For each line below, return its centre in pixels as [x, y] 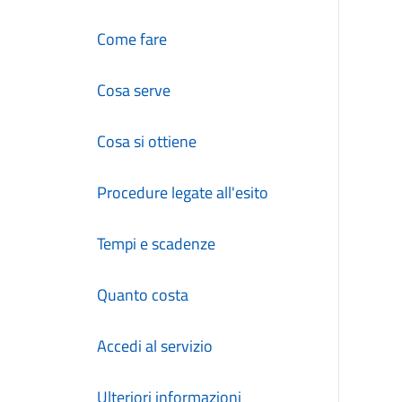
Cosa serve [134, 90]
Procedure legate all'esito [183, 192]
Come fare [132, 39]
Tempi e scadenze [156, 244]
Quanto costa [143, 295]
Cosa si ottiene [147, 141]
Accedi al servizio [155, 346]
